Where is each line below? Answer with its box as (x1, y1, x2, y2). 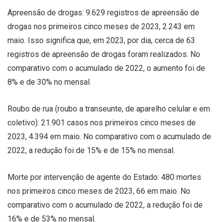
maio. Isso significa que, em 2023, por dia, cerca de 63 (7, 35, 195, 45)
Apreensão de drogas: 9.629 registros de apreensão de (7, 7, 199, 17)
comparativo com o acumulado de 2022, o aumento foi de (7, 63, 205, 73)
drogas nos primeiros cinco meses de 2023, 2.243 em (7, 21, 195, 31)
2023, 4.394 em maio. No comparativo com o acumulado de (7, 131, 211, 141)
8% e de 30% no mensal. (7, 77, 91, 87)
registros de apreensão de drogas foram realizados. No (7, 49, 200, 59)
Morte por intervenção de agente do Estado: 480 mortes (7, 172, 201, 182)
